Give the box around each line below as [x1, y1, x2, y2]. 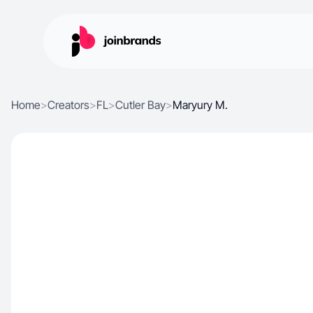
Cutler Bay [115, 98, 166, 112]
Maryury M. [173, 98, 228, 112]
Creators [48, 98, 89, 112]
